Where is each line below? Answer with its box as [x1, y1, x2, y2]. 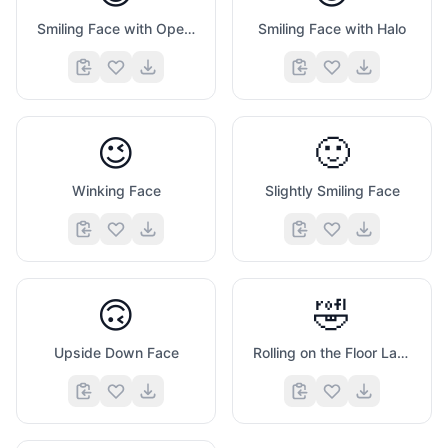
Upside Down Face [53, 344, 179, 361]
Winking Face [71, 182, 161, 199]
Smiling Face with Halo [258, 20, 406, 37]
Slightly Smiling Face [264, 182, 400, 199]
